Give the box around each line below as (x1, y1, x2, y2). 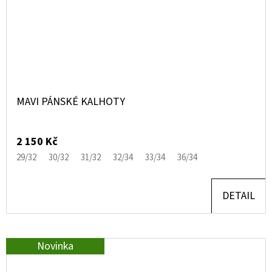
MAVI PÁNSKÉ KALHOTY (16, 94, 125, 109)
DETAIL (222, 188, 255, 203)
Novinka (37, 239, 73, 254)
